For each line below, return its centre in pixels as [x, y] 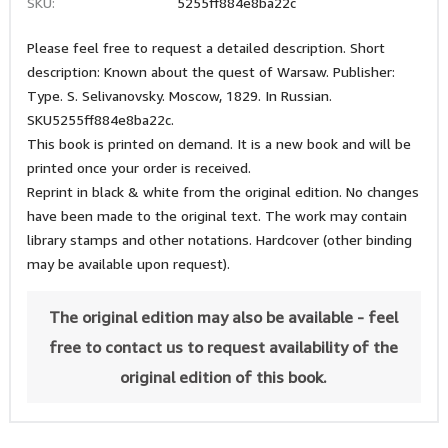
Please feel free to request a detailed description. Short [205, 47]
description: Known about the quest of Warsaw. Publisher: [210, 71]
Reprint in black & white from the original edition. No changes [222, 191]
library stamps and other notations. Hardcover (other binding [219, 239]
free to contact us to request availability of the [224, 347]
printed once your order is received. [138, 167]
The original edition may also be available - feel [224, 317]
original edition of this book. [224, 377]
